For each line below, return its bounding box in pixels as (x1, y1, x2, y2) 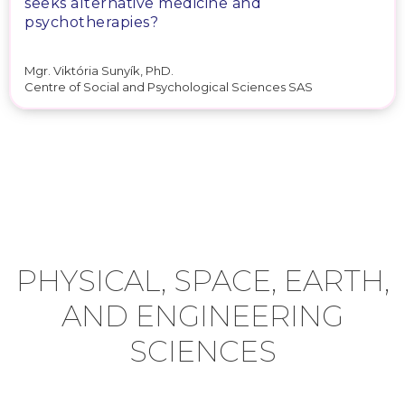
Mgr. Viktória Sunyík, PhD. (24, 62, 174, 78)
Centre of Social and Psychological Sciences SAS (24, 80, 313, 94)
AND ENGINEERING (61, 298, 344, 334)
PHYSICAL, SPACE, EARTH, (15, 263, 390, 298)
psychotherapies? (24, 13, 158, 31)
